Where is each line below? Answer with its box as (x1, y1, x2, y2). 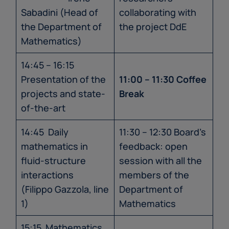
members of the (119, 169, 189, 181)
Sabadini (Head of (21, 6, 98, 19)
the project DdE (119, 20, 187, 33)
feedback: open (119, 140, 188, 153)
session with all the (119, 154, 202, 167)
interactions (21, 169, 74, 181)
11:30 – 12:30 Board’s (119, 126, 206, 139)
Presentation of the (21, 73, 106, 86)
